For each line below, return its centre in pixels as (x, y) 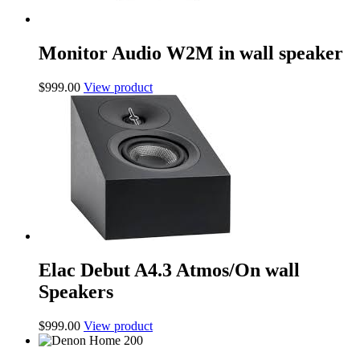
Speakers (76, 292)
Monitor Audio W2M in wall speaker (191, 53)
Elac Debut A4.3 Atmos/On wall (169, 270)
